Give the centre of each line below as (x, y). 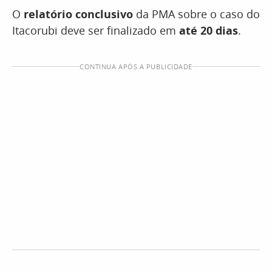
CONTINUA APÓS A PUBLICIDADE (136, 66)
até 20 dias (209, 30)
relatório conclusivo (78, 14)
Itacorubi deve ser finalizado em (96, 30)
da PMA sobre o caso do (196, 14)
